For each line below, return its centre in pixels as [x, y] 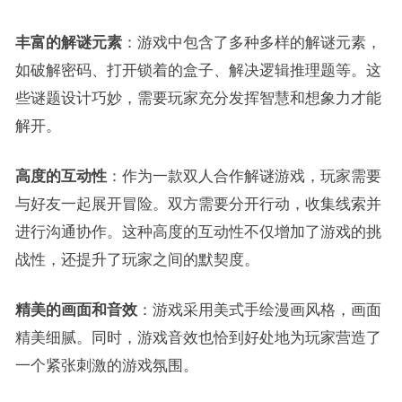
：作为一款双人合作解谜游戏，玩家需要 [244, 176]
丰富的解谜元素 [68, 42]
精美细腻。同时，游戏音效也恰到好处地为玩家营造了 [198, 337]
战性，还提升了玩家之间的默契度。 [137, 259]
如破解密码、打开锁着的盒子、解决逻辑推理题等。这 [198, 70]
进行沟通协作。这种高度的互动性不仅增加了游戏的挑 [198, 232]
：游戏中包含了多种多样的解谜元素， [251, 42]
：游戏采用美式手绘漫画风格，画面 [259, 310]
